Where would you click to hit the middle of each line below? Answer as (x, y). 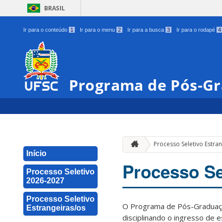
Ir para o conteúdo (46, 30)
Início (36, 153)
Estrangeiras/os (56, 208)
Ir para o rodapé (196, 30)
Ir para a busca (146, 30)
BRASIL (55, 8)
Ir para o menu (98, 30)
